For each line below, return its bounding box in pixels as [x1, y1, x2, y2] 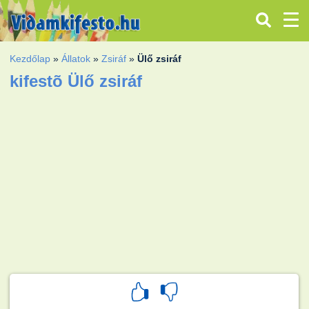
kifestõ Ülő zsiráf [10, 71, 143, 90]
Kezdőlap [10, 52, 51, 64]
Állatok [61, 52, 91, 64]
